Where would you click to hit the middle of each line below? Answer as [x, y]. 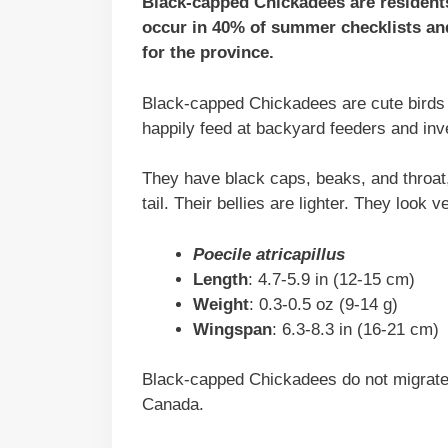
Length [220, 279]
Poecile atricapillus [269, 254]
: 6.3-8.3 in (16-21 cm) [355, 329]
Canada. [173, 405]
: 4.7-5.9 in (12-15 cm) [331, 279]
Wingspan [232, 329]
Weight [221, 304]
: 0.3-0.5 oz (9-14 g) [323, 304]
